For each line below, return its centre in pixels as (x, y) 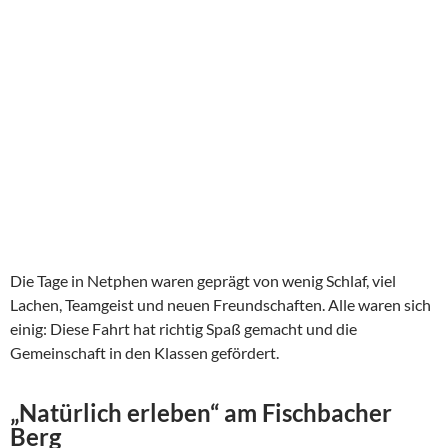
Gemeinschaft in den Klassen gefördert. (144, 353)
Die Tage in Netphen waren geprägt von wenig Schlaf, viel (203, 281)
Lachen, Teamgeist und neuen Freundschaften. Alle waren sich (220, 305)
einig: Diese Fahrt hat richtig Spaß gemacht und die (183, 329)
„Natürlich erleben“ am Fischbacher (201, 413)
